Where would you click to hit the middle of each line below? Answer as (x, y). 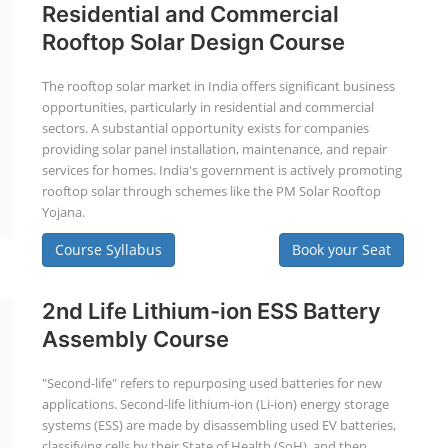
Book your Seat (341, 249)
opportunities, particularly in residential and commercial (207, 107)
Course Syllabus (108, 249)
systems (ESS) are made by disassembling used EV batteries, (218, 425)
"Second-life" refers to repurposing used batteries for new (211, 383)
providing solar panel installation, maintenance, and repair (214, 149)
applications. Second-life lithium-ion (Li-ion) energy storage (215, 404)
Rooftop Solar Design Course (193, 42)
